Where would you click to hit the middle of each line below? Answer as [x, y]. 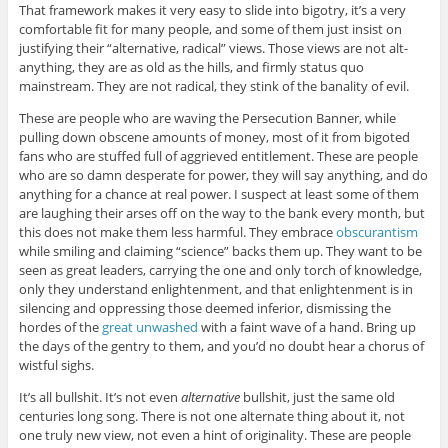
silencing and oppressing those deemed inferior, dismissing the [204, 308]
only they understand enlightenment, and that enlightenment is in [215, 289]
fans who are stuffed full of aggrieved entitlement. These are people [218, 156]
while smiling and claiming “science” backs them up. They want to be [220, 251]
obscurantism [376, 232]
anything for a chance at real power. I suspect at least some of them [218, 194]
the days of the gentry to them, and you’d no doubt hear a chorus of [221, 346]
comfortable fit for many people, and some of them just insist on [210, 29]
